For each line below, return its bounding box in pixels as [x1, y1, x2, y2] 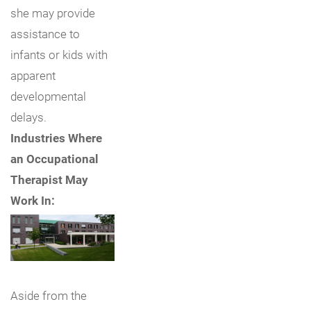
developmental [10, 87, 86, 104]
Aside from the [10, 287, 87, 303]
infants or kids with [10, 46, 108, 62]
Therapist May [10, 171, 88, 187]
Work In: [10, 192, 55, 208]
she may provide [10, 4, 95, 21]
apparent [10, 67, 56, 83]
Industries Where [10, 129, 102, 146]
